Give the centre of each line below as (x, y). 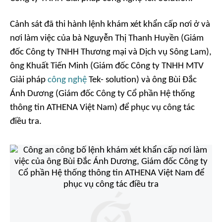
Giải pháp (29, 80)
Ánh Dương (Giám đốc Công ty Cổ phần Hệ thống (102, 94)
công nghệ (67, 80)
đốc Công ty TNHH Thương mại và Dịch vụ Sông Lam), (111, 53)
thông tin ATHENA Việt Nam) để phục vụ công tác (102, 108)
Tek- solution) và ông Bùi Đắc (142, 80)
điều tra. (26, 122)
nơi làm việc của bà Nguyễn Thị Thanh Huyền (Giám (107, 39)
